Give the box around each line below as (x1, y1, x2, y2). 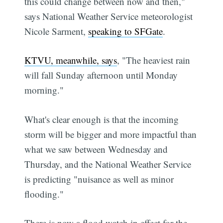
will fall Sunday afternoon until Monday (24, 69, 178, 82)
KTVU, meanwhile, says (24, 54, 117, 67)
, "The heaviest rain (117, 54, 191, 67)
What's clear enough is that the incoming (24, 112, 179, 125)
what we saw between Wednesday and (24, 142, 168, 155)
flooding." (24, 187, 64, 200)
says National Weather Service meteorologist (24, 9, 193, 22)
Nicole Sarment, (24, 24, 89, 37)
